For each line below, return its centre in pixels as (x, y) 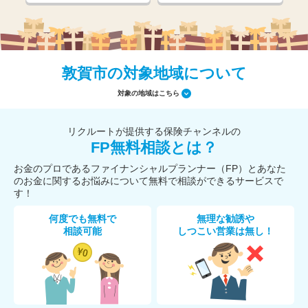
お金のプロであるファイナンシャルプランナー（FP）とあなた (150, 168)
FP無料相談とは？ (154, 147)
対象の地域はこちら (148, 93)
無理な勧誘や (225, 219)
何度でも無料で (82, 219)
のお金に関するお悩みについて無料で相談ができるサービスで (148, 181)
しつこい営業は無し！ (225, 231)
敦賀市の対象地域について (154, 73)
